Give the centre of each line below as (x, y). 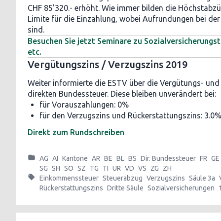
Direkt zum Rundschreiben (76, 132)
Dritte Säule (125, 188)
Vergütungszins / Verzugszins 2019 (108, 64)
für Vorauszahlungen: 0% (84, 105)
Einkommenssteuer (69, 178)
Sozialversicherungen (181, 188)
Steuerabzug (123, 178)
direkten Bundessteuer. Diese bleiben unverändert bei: (122, 94)
